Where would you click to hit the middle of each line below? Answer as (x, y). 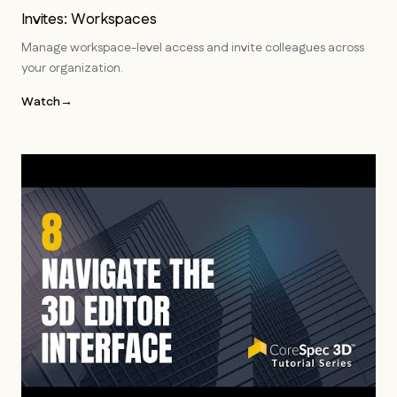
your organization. (72, 68)
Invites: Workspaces (89, 19)
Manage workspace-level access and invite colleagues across (193, 48)
